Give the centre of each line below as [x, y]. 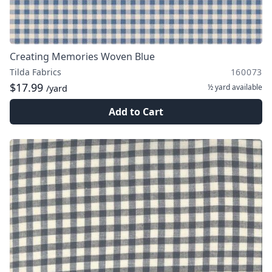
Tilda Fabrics [36, 72]
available [246, 87]
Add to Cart [136, 112]
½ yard [219, 87]
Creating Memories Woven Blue [82, 56]
